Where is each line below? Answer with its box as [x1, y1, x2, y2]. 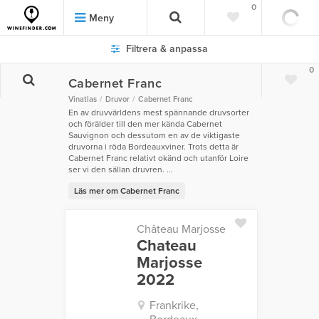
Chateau [136, 236, 197, 256]
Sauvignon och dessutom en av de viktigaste [68, 130, 240, 141]
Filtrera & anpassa [123, 43, 208, 55]
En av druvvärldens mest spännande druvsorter [68, 108, 249, 118]
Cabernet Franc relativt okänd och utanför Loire [68, 153, 249, 164]
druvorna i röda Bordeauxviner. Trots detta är [68, 142, 239, 152]
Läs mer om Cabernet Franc [73, 186, 179, 197]
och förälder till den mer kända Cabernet [68, 119, 222, 130]
